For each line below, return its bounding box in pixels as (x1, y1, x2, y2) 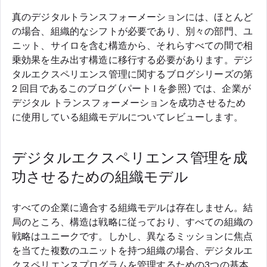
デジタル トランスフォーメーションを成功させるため (12, 97, 246, 109)
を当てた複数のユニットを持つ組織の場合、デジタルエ (12, 244, 253, 257)
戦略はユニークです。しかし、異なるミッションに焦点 (12, 230, 253, 243)
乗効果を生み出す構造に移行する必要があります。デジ (12, 54, 253, 66)
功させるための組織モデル (12, 167, 188, 186)
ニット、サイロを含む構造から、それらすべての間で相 (12, 39, 253, 52)
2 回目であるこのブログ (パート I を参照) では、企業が (12, 82, 251, 95)
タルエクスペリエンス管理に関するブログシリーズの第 (12, 68, 253, 80)
